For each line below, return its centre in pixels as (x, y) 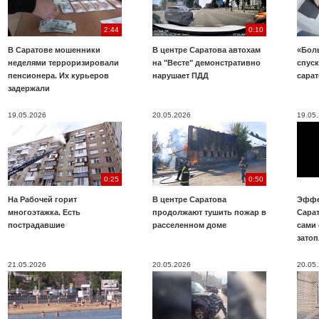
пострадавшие (36, 225)
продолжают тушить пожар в (209, 212)
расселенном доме (189, 225)
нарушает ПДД (181, 75)
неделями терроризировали (63, 63)
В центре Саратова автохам (206, 50)
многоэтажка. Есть (44, 212)
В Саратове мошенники (54, 50)
